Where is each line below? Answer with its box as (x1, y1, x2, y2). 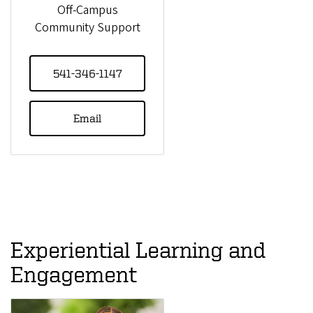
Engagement (10, 261, 137, 286)
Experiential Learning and (10, 237, 265, 261)
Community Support (34, 18, 140, 36)
